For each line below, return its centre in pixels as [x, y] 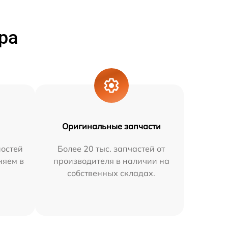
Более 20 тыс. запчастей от [111, 149]
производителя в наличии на [111, 161]
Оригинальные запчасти [111, 126]
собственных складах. [111, 173]
